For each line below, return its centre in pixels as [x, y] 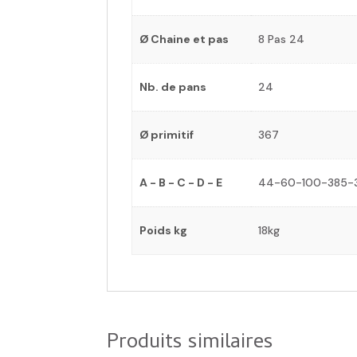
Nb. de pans [173, 86]
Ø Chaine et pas [184, 39]
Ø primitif [166, 134]
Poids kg [163, 230]
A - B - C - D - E [180, 182]
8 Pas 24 [281, 39]
